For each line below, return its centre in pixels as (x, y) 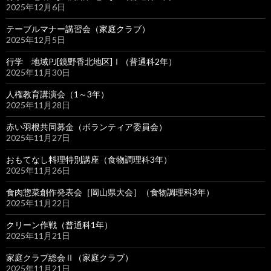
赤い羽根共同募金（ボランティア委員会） (87, 127)
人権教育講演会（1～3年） (57, 94)
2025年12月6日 (36, 7)
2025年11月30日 (38, 72)
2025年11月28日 (38, 105)
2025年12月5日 (36, 40)
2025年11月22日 (38, 203)
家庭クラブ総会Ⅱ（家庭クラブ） (70, 257)
